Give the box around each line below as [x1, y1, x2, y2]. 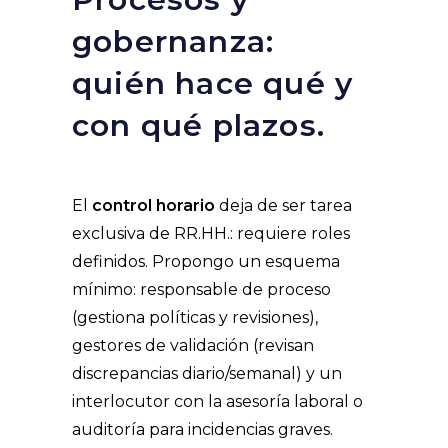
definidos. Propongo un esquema [72, 252, 340, 272]
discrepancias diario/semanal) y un [72, 364, 342, 384]
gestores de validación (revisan [72, 336, 314, 356]
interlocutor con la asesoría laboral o [72, 392, 363, 412]
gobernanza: [72, 23, 275, 61]
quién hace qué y [72, 65, 354, 103]
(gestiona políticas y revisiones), [72, 308, 318, 328]
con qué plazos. [72, 107, 325, 145]
